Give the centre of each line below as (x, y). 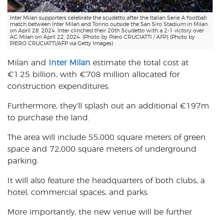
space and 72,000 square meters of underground (102, 150)
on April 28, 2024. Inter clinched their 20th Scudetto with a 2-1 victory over (107, 31)
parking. (23, 161)
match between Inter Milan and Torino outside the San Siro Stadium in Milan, (109, 25)
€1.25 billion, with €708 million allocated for (94, 75)
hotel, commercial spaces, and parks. (78, 193)
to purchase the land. (48, 118)
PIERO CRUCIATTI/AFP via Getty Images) (62, 44)
